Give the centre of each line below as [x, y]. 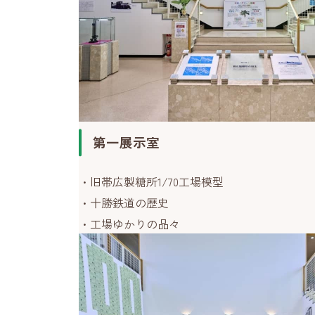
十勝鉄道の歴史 [129, 202]
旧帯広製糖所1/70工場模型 [157, 181]
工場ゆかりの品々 [135, 224]
